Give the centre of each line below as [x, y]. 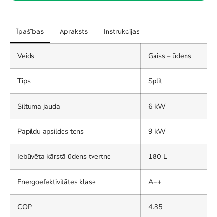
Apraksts [74, 31]
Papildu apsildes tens [51, 132]
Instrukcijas [122, 31]
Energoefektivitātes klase [57, 182]
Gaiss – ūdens [170, 56]
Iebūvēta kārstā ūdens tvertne [64, 157]
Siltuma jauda [39, 106]
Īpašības [30, 31]
